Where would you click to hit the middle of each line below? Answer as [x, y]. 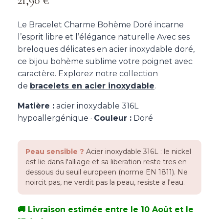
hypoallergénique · [56, 118]
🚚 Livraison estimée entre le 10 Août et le [106, 210]
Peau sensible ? [55, 152]
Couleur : [113, 118]
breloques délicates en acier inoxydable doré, [106, 49]
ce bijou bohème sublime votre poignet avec [105, 62]
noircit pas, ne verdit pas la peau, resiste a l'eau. [105, 183]
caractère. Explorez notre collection [88, 74]
